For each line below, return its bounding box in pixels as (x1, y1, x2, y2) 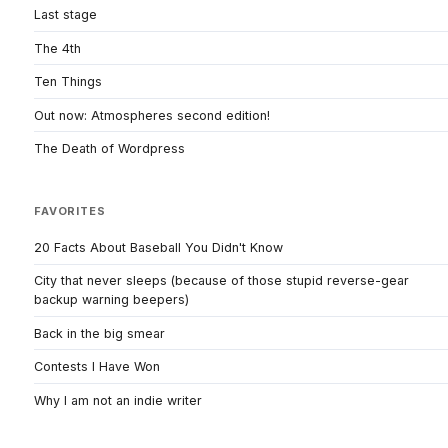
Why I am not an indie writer (34, 392, 202, 408)
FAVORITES (34, 204, 106, 219)
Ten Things (34, 74, 102, 90)
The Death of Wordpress (34, 140, 185, 156)
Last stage (34, 7, 97, 23)
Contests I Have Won (34, 359, 160, 375)
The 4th (34, 40, 81, 56)
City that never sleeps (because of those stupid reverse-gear (34, 273, 409, 289)
